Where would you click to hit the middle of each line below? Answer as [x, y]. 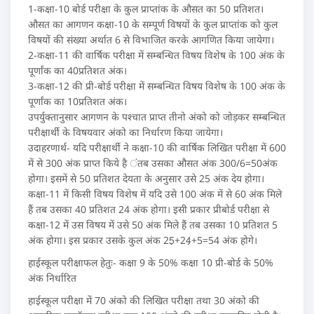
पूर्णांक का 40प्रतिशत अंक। [77, 70]
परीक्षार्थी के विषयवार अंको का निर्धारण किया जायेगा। [125, 132]
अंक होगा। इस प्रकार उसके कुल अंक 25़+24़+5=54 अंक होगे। [143, 240]
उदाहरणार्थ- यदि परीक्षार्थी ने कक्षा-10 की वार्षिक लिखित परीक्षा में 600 [157, 147]
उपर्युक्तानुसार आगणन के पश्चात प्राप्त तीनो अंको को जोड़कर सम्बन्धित [157, 116]
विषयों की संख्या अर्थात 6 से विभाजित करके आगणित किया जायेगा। [151, 39]
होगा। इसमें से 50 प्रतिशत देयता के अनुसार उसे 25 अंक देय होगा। [146, 178]
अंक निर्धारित [52, 278]
